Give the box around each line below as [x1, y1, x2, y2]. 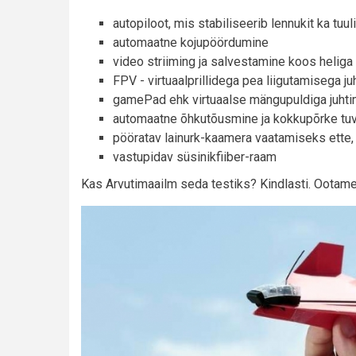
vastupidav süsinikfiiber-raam [113, 149, 277, 165]
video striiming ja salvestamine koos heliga [113, 54, 353, 70]
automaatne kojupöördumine [113, 35, 269, 51]
